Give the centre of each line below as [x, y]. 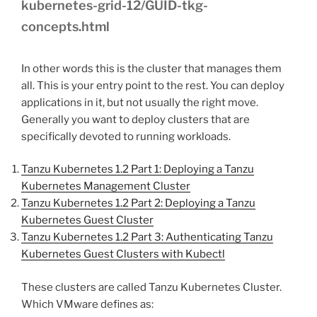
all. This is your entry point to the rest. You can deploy [153, 85]
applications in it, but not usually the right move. [140, 102]
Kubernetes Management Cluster [106, 186]
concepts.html [65, 27]
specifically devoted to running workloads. [126, 136]
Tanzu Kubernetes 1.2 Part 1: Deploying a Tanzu [138, 169]
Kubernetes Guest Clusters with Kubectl [123, 254]
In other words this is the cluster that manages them [151, 68]
